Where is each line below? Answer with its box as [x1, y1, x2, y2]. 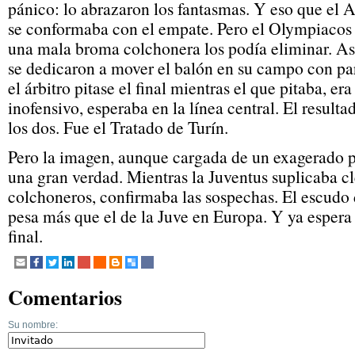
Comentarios [8, 282, 122, 313]
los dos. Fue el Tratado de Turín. [8, 116, 228, 139]
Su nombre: [8, 319, 58, 331]
